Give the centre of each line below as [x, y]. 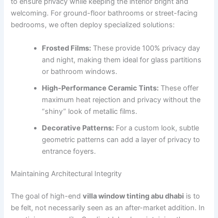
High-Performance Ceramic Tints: [100, 88]
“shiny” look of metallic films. [90, 111]
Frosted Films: [67, 48]
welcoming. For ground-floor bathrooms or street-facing [104, 13]
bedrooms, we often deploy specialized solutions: [93, 25]
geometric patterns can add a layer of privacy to [121, 139]
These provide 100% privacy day [146, 48]
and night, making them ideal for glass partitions [122, 60]
